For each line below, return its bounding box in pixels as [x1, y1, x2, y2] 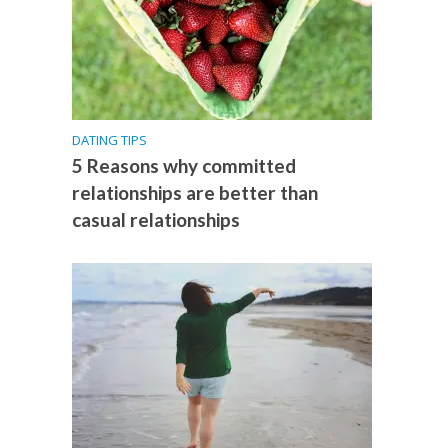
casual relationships [72, 208, 241, 232]
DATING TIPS [72, 131, 148, 150]
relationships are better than [72, 181, 319, 205]
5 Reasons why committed [72, 154, 297, 178]
